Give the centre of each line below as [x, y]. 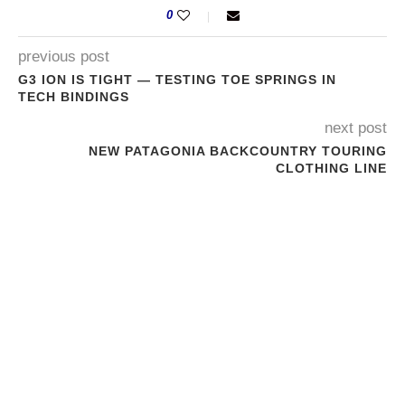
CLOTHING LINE [331, 169]
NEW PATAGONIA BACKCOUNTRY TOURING [238, 151]
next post [356, 128]
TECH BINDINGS [74, 97]
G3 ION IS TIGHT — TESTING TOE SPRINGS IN [177, 80]
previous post [64, 57]
